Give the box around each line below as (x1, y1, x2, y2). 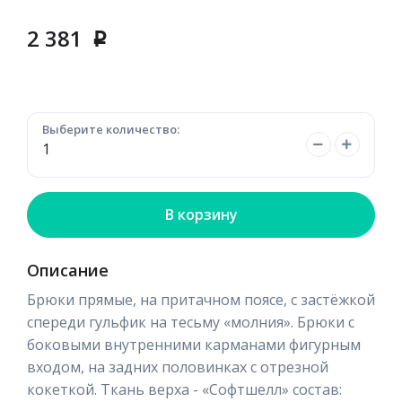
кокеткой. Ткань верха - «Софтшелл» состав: (27, 379, 342, 399)
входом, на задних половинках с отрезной (27, 356, 328, 377)
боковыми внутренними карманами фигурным (27, 334, 361, 354)
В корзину (164, 204, 238, 224)
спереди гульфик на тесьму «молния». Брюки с (27, 311, 354, 332)
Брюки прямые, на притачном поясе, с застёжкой (27, 289, 375, 310)
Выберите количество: (42, 120, 179, 137)
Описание (27, 258, 109, 281)
